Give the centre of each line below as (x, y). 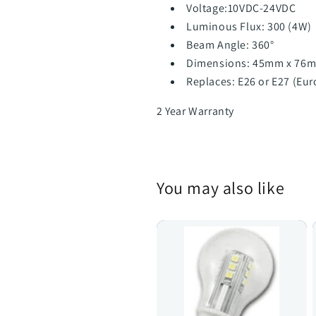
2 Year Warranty (195, 111)
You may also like (221, 188)
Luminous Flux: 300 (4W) (249, 26)
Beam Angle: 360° (230, 45)
